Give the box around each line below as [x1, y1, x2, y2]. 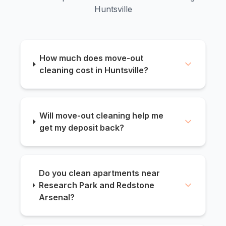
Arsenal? [38, 192, 75, 203]
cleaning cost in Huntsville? [39, 65, 149, 76]
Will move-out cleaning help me [39, 110, 164, 121]
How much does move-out [39, 53, 144, 64]
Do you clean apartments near [38, 168, 160, 179]
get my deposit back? [39, 123, 125, 133]
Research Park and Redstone [38, 180, 154, 191]
